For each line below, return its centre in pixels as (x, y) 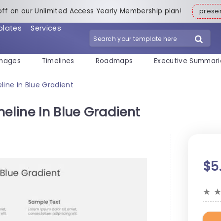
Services (46, 28)
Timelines (58, 61)
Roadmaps (114, 61)
